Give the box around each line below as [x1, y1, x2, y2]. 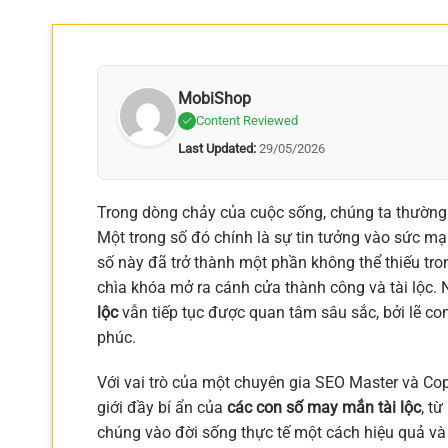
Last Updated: [178, 140, 256, 156]
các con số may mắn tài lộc [227, 398, 421, 418]
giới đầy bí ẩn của [97, 398, 227, 418]
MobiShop [178, 88, 251, 108]
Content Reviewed [196, 112, 298, 128]
